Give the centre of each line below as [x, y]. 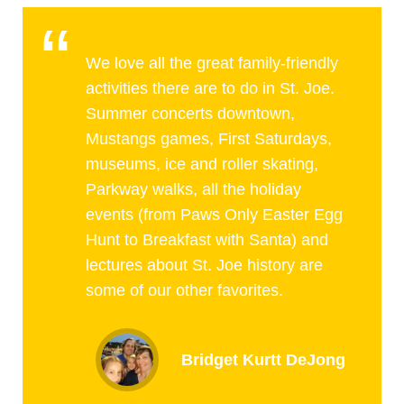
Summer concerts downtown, [190, 114]
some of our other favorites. [184, 290]
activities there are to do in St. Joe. [210, 88]
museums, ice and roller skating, [202, 164]
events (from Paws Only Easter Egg [214, 215]
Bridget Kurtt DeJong [263, 360]
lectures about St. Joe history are [204, 265]
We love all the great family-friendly [212, 63]
